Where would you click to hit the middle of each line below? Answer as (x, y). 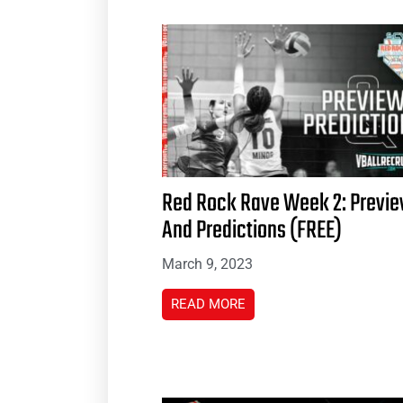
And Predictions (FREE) (252, 230)
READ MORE (208, 304)
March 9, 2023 (207, 264)
